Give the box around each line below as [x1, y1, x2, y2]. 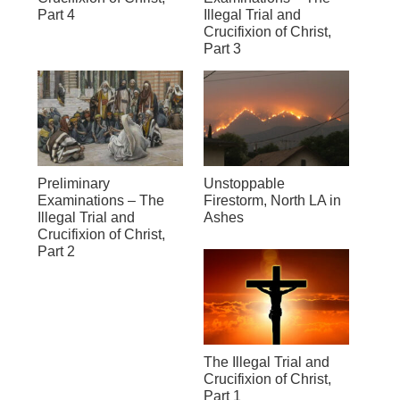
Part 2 [37, 244, 75, 260]
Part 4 [37, 7, 75, 23]
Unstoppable [203, 176, 285, 192]
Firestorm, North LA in [203, 193, 341, 209]
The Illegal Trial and [203, 354, 329, 371]
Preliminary [37, 176, 110, 192]
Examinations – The [37, 193, 164, 209]
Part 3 [203, 41, 241, 57]
